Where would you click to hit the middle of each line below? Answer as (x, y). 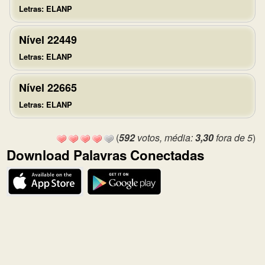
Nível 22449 (48, 40)
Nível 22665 (48, 88)
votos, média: (165, 138)
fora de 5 (233, 138)
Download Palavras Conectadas (105, 155)
